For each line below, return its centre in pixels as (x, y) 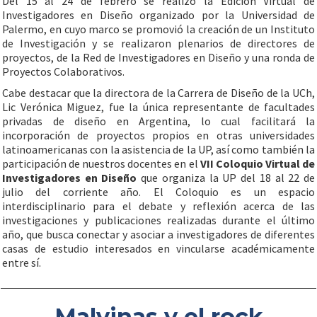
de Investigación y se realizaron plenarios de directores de (158, 43)
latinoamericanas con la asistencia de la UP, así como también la (158, 149)
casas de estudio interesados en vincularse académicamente (158, 248)
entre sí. (22, 263)
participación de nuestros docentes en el (100, 163)
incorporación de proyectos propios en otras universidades (158, 135)
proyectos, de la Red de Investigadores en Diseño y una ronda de (158, 57)
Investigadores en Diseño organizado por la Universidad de (158, 15)
